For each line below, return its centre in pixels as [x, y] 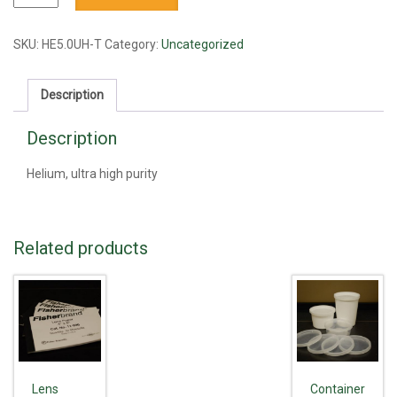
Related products [81, 248]
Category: [133, 44]
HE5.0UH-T [72, 44]
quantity [35, 25]
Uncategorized [202, 44]
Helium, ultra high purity [92, 173]
